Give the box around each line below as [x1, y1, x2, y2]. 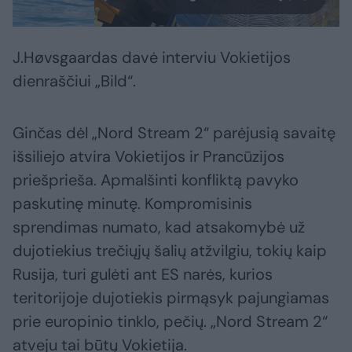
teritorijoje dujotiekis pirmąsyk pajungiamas [13, 288, 329, 309]
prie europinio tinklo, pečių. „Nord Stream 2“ [13, 311, 328, 332]
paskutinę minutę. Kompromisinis [13, 193, 252, 214]
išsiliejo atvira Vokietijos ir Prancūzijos [13, 146, 284, 167]
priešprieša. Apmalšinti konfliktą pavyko [13, 170, 299, 191]
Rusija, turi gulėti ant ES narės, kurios [13, 264, 273, 285]
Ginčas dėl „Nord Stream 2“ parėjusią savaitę [13, 123, 335, 144]
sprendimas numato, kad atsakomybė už [13, 217, 305, 238]
